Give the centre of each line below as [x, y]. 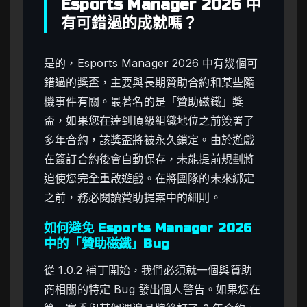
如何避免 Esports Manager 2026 [148, 228]
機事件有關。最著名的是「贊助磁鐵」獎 [144, 101]
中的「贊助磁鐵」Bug [107, 244]
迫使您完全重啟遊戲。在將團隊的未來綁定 [149, 178]
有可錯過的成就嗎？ [130, 23]
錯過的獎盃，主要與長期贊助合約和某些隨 [149, 82]
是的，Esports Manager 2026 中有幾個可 [151, 63]
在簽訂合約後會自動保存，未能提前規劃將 [149, 159]
